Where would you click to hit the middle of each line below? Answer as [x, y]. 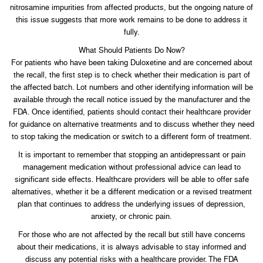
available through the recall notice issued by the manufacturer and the [131, 99]
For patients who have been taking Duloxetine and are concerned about [131, 62]
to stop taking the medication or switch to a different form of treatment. [131, 136]
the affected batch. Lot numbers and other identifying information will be [131, 87]
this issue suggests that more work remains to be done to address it [131, 19]
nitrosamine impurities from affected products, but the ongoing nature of [131, 7]
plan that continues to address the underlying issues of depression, [131, 204]
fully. [131, 32]
